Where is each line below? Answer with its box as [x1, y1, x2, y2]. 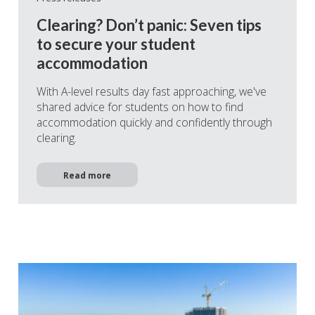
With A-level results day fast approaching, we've [37, 83, 266, 99]
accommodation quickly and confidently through [37, 114, 272, 130]
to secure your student [37, 34, 195, 53]
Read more [63, 169, 111, 181]
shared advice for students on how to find [37, 98, 243, 115]
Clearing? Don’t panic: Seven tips [37, 15, 262, 34]
